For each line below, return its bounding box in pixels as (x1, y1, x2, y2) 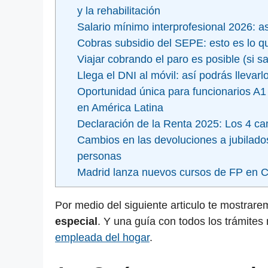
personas (77, 150, 121, 163)
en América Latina (77, 102, 163, 114)
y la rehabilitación (77, 5, 160, 17)
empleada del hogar (55, 232, 150, 244)
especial (55, 215, 98, 228)
